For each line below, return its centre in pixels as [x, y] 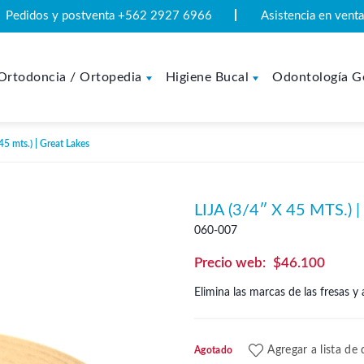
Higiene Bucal [207, 77]
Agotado [214, 351]
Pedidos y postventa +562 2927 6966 [109, 16]
